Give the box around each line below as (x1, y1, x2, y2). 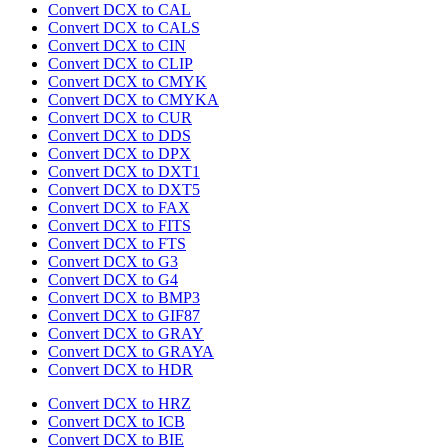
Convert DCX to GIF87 (48, 307, 200, 325)
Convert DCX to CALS (48, 19, 200, 37)
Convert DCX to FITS (48, 217, 191, 235)
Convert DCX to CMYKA (48, 91, 219, 109)
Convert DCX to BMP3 (48, 289, 200, 307)
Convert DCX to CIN (48, 37, 186, 55)
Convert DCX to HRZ (48, 395, 191, 413)
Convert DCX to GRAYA (48, 343, 214, 361)
